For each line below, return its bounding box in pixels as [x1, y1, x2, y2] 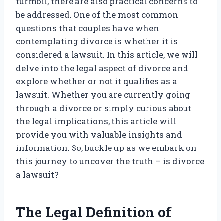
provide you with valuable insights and [16, 129, 182, 141]
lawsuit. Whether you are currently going [16, 89, 190, 101]
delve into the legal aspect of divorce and [16, 62, 188, 74]
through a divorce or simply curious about [16, 102, 191, 114]
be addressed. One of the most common [16, 9, 178, 21]
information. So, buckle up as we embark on [16, 142, 197, 154]
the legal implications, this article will [16, 115, 176, 127]
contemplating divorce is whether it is [16, 36, 178, 47]
